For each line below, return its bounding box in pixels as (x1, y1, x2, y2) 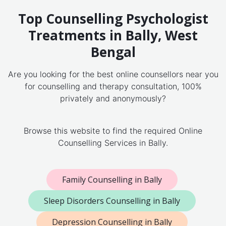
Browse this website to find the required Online (24, 126, 202, 136)
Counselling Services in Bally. (58, 138, 168, 148)
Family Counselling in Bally (62, 174, 162, 186)
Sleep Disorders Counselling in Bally (44, 195, 180, 207)
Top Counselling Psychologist (18, 10, 208, 28)
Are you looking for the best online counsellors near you (8, 69, 218, 80)
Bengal (90, 43, 136, 62)
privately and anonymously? (60, 93, 166, 104)
